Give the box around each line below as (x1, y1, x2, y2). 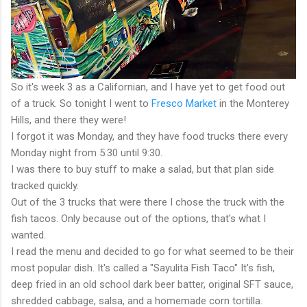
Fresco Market (151, 97, 217, 110)
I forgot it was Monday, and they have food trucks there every (11, 130, 288, 143)
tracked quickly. (11, 179, 79, 192)
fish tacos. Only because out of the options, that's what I (11, 212, 266, 225)
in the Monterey (217, 97, 289, 110)
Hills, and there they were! (11, 113, 126, 126)
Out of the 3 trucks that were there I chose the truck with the (11, 195, 284, 208)
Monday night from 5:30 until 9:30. (11, 146, 162, 159)
